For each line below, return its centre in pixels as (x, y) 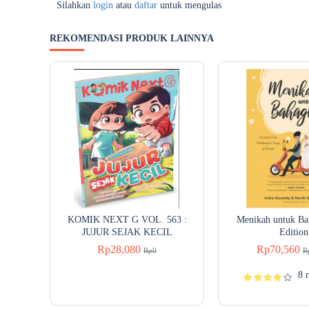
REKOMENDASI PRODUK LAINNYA (132, 38)
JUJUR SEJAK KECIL (127, 232)
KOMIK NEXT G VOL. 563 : (127, 220)
